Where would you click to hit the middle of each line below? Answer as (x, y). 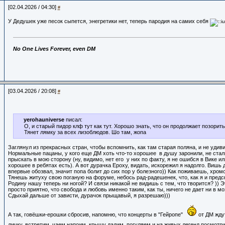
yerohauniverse (44, 120)
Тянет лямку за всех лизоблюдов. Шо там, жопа (86, 132)
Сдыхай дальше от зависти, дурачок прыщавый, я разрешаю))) (89, 195)
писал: (73, 120)
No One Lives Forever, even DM (54, 49)
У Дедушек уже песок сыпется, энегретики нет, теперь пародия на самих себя (109, 21)
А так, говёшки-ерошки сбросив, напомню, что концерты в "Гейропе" (96, 214)
